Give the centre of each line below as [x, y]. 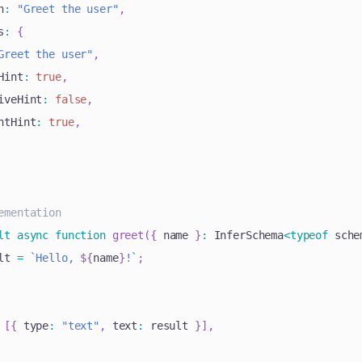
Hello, [58, 258]
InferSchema [245, 236]
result [169, 326]
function [80, 236]
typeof [309, 236]
